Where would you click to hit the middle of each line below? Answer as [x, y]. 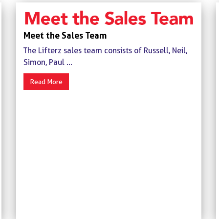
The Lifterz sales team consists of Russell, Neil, [105, 51]
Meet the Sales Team [65, 35]
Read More [46, 82]
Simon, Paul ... [48, 62]
